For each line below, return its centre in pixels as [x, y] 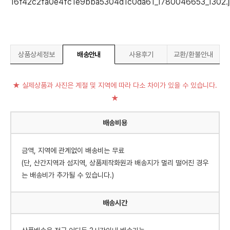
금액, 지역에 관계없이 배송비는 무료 [73, 150]
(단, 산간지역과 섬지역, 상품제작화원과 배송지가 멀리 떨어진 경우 [115, 163]
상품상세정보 [36, 54]
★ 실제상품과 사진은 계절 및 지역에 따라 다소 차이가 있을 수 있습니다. [115, 85]
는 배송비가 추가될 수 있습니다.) [68, 175]
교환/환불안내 [193, 54]
